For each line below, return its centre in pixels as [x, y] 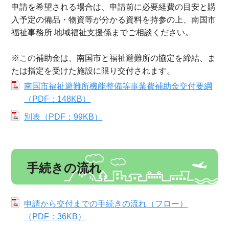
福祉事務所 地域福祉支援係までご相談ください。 [102, 32]
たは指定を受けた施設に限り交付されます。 [93, 71]
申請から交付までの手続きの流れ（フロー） [106, 204]
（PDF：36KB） [55, 216]
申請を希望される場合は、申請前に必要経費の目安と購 [114, 7]
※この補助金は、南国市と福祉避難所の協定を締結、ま [114, 58]
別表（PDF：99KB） [63, 117]
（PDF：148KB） [58, 99]
